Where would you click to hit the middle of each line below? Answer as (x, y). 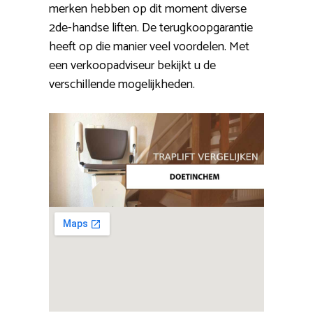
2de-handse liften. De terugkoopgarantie (151, 28)
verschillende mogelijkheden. (122, 84)
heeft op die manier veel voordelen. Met (149, 46)
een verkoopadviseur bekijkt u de (132, 65)
